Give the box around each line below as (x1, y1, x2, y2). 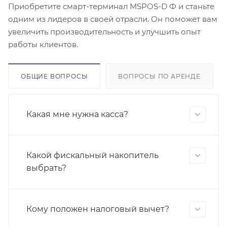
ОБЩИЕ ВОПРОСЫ (21, 72, 88, 81)
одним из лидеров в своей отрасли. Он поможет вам (8, 14, 217, 24)
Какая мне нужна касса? (26, 109, 128, 120)
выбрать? (26, 163, 66, 173)
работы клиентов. (8, 40, 78, 50)
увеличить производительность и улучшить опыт (8, 27, 201, 37)
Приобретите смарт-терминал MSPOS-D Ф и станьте (8, 2, 214, 12)
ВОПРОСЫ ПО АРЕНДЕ (118, 72, 201, 81)
